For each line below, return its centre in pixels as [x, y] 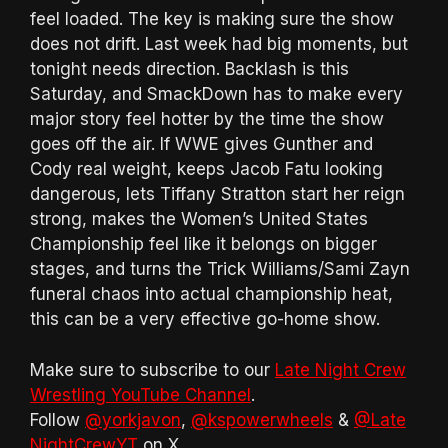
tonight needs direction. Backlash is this [189, 69]
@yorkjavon [133, 419]
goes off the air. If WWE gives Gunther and [201, 144]
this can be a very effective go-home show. [205, 319]
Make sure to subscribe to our [152, 369]
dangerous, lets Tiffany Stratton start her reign [217, 194]
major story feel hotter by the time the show [207, 119]
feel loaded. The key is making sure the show [212, 19]
